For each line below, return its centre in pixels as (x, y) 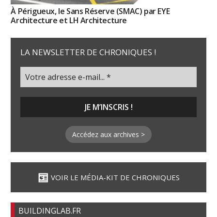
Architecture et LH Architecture (69, 21)
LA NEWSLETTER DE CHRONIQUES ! (88, 52)
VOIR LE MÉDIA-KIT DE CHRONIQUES (113, 178)
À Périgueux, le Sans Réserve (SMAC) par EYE (90, 11)
